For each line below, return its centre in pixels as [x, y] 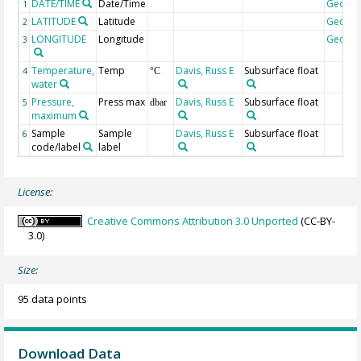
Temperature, [63, 71]
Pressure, [53, 102]
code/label [56, 147]
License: [35, 192]
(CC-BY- [317, 221]
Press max [122, 102]
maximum [54, 116]
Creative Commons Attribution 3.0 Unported [193, 221]
